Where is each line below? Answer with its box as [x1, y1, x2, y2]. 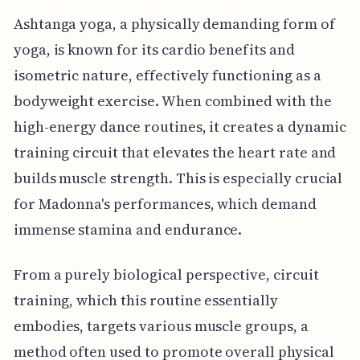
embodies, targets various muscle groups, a [13, 316, 309, 337]
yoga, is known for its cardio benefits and [13, 39, 295, 60]
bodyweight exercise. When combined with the [13, 91, 332, 112]
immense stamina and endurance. [13, 219, 243, 240]
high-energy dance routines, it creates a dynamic [13, 117, 346, 137]
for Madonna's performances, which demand [13, 194, 317, 215]
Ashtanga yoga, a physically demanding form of [13, 14, 335, 35]
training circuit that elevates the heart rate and [13, 142, 337, 163]
